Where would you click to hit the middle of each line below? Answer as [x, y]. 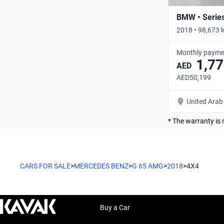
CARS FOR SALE [45, 166]
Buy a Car [115, 207]
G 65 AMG [148, 166]
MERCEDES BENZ [101, 166]
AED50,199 [194, 77]
